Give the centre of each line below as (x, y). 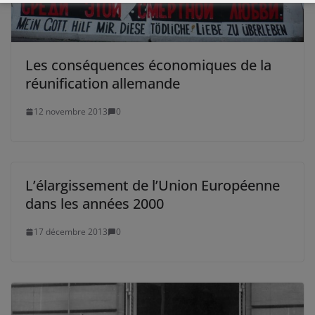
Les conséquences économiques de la (148, 65)
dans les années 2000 (95, 204)
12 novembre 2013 (71, 112)
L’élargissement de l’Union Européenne (153, 186)
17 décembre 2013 (71, 232)
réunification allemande (103, 84)
